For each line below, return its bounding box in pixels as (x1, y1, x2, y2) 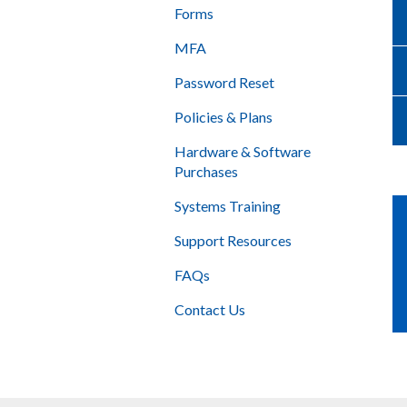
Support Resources (174, 232, 292, 250)
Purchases (174, 163, 238, 181)
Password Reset (174, 74, 274, 92)
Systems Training (174, 197, 281, 215)
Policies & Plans (174, 108, 273, 126)
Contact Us (174, 301, 245, 319)
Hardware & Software (174, 143, 311, 161)
